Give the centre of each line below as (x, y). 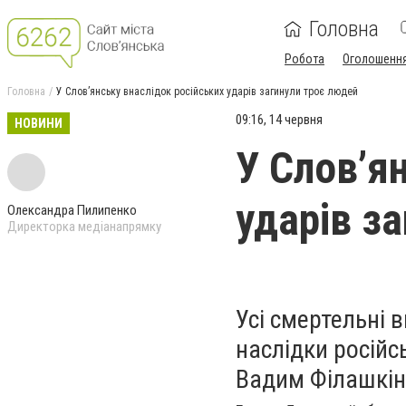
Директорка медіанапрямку (84, 227)
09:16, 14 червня (279, 120)
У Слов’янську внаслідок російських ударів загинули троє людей (207, 92)
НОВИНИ (39, 123)
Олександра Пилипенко (72, 210)
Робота (304, 59)
